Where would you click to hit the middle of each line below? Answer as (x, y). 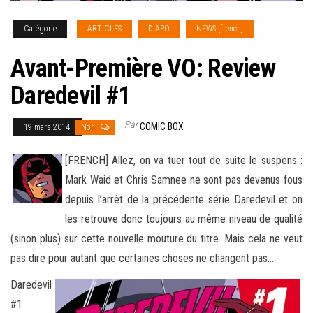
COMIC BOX (162, 127)
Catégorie (40, 29)
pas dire (28, 259)
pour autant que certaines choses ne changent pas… (160, 259)
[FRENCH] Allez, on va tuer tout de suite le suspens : (184, 161)
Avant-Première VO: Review (143, 69)
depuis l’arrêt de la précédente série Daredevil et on (184, 200)
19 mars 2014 (48, 128)
